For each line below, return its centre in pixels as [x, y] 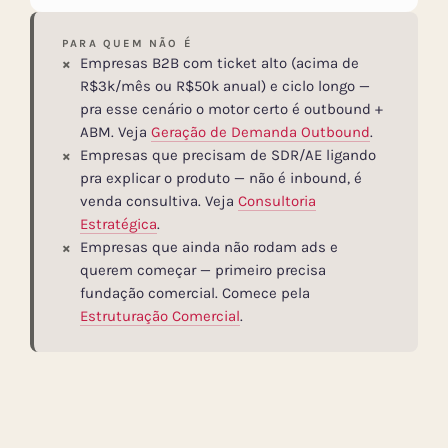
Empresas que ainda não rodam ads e [209, 247]
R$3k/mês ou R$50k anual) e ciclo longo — [225, 86]
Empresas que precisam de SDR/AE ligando [228, 155]
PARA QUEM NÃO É [127, 44]
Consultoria [277, 201]
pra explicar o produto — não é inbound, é [221, 178]
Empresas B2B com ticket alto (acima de [219, 63]
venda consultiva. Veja [159, 201]
